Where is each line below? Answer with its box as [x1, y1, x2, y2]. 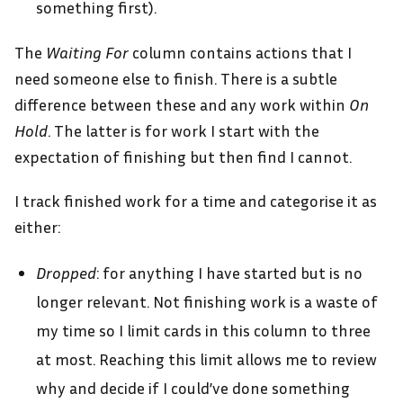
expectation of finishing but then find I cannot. [14, 146, 352, 166]
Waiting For [46, 41, 129, 62]
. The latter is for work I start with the [48, 120, 319, 140]
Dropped [36, 262, 96, 282]
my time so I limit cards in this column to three [36, 319, 371, 340]
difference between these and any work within [14, 94, 349, 114]
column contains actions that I [129, 41, 352, 62]
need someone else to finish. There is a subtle [14, 67, 337, 88]
